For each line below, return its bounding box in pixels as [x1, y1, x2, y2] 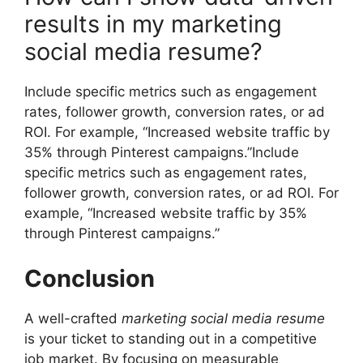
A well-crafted [24, 310, 122, 327]
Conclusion [24, 263, 155, 293]
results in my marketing [24, 10, 282, 39]
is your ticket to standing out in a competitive [24, 330, 317, 347]
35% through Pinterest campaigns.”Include [24, 144, 299, 161]
